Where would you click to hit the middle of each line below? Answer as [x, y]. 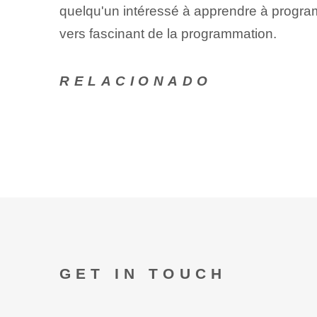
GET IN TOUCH [143, 273]
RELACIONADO [136, 81]
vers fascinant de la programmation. [168, 33]
